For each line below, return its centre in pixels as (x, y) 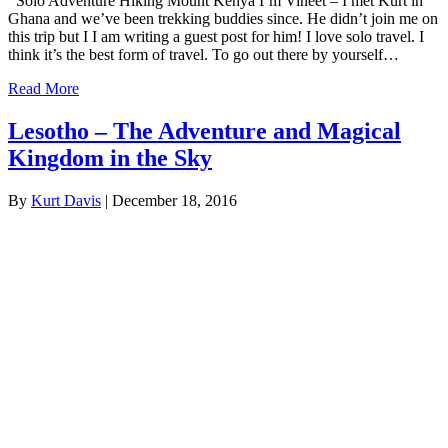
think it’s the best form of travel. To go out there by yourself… (203, 55)
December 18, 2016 (174, 201)
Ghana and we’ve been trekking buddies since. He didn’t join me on (223, 19)
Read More (43, 89)
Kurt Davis (66, 201)
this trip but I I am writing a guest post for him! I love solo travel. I (216, 37)
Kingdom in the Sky (110, 158)
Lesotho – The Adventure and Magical (204, 131)
